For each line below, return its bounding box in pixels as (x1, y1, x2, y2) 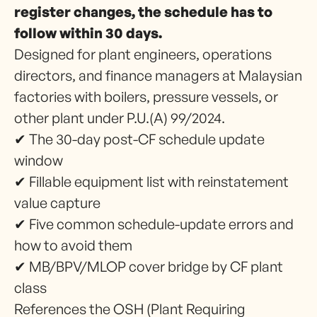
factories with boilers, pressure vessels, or (14, 88, 278, 105)
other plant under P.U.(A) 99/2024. (14, 109, 225, 127)
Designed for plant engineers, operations (14, 45, 272, 63)
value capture (14, 194, 100, 212)
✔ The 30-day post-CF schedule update (14, 130, 265, 148)
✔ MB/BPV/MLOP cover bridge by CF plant (14, 258, 283, 275)
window (14, 151, 63, 169)
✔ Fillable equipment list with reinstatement (14, 173, 289, 190)
